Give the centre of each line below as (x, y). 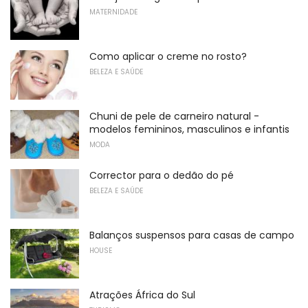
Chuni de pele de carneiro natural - (174, 116)
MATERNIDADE (113, 12)
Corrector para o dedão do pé (162, 176)
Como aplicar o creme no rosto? (168, 56)
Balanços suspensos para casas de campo (192, 235)
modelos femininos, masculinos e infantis (189, 129)
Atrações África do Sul (142, 295)
